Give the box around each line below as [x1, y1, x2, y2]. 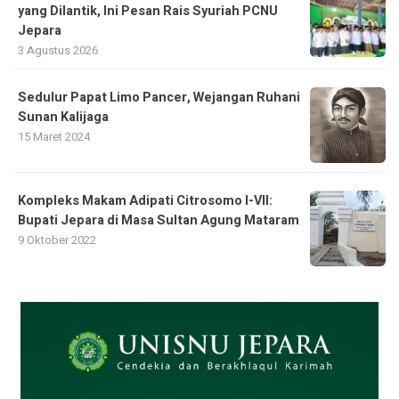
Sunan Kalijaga [18, 107, 109, 126]
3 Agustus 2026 [18, 41, 98, 59]
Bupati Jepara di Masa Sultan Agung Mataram [18, 210, 299, 230]
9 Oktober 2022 [18, 231, 96, 248]
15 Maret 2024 [18, 127, 90, 145]
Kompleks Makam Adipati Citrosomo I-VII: [18, 191, 273, 210]
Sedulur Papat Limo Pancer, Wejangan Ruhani [18, 87, 300, 107]
